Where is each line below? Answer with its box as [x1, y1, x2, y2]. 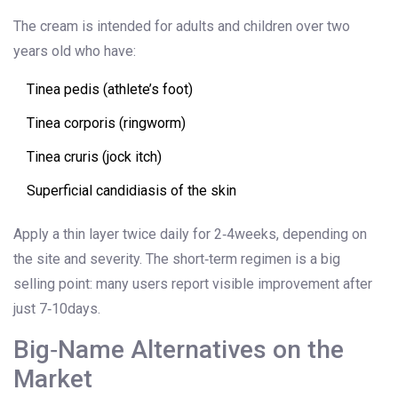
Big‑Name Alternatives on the [13, 335, 344, 365]
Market [13, 364, 92, 394]
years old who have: [13, 43, 136, 60]
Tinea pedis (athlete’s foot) [27, 81, 193, 99]
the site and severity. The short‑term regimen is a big [13, 251, 340, 268]
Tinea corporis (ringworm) [27, 115, 186, 132]
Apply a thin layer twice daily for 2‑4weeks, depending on [13, 226, 367, 243]
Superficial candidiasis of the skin [27, 182, 236, 200]
